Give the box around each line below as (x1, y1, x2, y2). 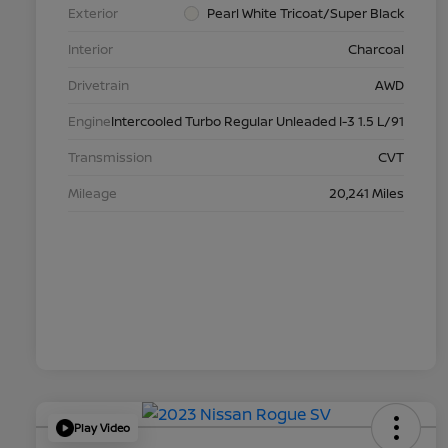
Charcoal (348, 39, 404, 58)
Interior (68, 39, 113, 58)
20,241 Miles (329, 183, 404, 202)
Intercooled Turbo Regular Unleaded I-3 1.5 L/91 (111, 111, 404, 130)
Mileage (68, 183, 117, 202)
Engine (68, 111, 111, 130)
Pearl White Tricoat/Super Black (207, 3, 404, 22)
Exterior (68, 3, 118, 22)
